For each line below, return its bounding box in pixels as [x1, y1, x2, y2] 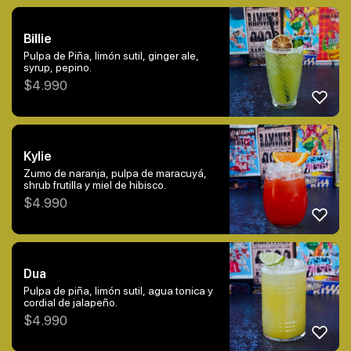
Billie [24, 31, 51, 47]
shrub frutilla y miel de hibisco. [24, 179, 166, 192]
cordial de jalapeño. [24, 296, 118, 309]
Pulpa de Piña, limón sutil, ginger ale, [24, 49, 199, 63]
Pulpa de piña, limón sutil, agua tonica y [24, 284, 213, 298]
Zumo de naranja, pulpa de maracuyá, [24, 167, 207, 180]
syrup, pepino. [24, 61, 92, 74]
